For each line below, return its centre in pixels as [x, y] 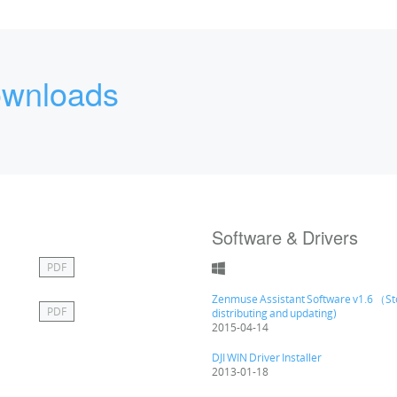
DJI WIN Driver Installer [267, 358]
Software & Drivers [285, 237]
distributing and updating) [274, 313]
